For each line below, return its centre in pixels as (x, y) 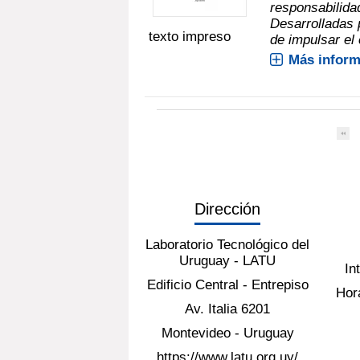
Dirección (228, 209)
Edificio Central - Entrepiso (227, 284)
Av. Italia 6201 (228, 309)
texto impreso (190, 36)
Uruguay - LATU (228, 260)
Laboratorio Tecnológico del (228, 244)
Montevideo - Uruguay (227, 333)
